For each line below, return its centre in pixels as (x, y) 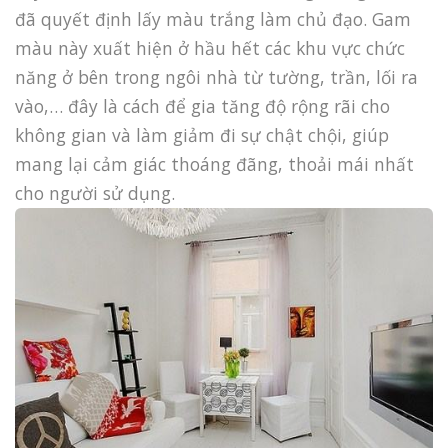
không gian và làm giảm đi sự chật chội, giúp (202, 135)
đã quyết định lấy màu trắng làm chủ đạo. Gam (213, 19)
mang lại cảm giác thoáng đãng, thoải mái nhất (214, 164)
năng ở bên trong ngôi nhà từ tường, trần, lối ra (216, 77)
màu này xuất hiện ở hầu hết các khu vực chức (210, 48)
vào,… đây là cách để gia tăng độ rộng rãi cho (202, 106)
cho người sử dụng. (95, 193)
